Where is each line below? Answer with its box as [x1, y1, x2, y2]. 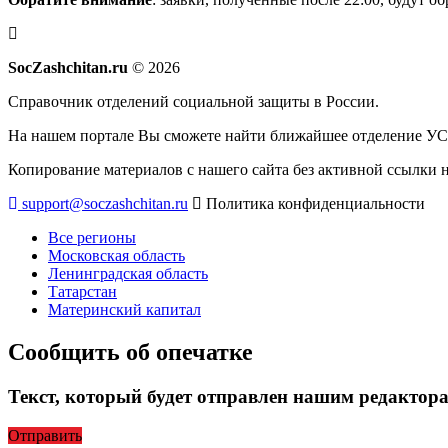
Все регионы [48, 229, 136, 247]
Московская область [48, 247, 185, 265]
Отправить [8, 426, 82, 444]
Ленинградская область [48, 265, 208, 283]
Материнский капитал [48, 301, 201, 319]
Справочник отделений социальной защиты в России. [8, 93, 379, 111]
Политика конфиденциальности [202, 195, 425, 213]
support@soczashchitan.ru [18, 195, 188, 213]
